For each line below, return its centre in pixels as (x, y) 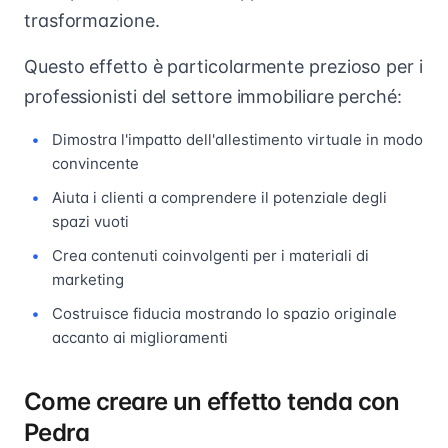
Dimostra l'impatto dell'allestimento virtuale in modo (237, 139)
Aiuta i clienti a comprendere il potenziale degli (219, 197)
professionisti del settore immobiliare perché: (213, 96)
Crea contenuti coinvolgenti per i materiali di (210, 255)
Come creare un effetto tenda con (212, 401)
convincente (95, 163)
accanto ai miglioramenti (140, 337)
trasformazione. (92, 20)
